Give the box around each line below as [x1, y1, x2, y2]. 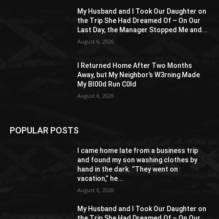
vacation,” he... [77, 175, 124, 183]
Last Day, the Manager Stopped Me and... [77, 25, 208, 34]
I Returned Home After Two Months [77, 62, 193, 70]
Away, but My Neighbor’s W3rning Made [77, 71, 200, 79]
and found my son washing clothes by [77, 156, 198, 164]
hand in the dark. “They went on [77, 165, 178, 174]
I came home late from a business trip [77, 147, 198, 155]
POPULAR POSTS [10, 125, 79, 136]
